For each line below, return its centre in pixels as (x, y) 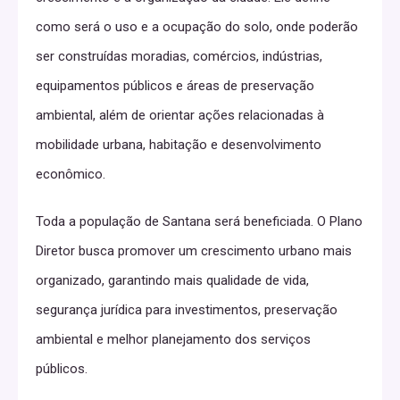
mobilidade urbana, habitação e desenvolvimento (179, 145)
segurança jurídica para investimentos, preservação (187, 310)
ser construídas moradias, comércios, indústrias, (179, 57)
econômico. (71, 175)
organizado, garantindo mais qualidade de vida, (172, 281)
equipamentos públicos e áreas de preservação (175, 86)
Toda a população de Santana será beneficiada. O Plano (199, 222)
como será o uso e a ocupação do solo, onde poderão (197, 27)
